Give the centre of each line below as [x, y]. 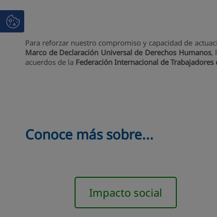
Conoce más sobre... [89, 134]
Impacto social [126, 192]
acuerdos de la [50, 62]
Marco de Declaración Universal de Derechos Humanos [118, 52]
